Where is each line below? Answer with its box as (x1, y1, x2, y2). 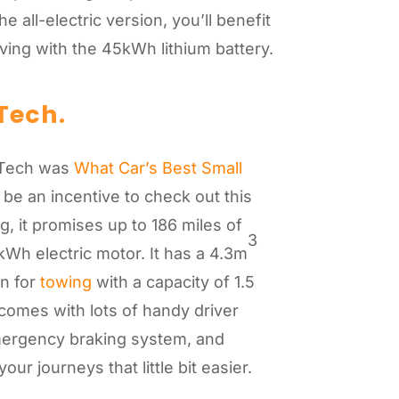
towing (40, 272, 93, 291)
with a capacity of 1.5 (92, 272, 256, 291)
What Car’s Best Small (74, 158, 243, 177)
